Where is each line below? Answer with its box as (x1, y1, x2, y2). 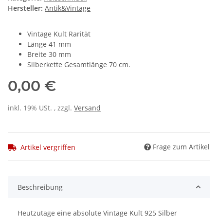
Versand (74, 103, 101, 113)
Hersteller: (8, 3, 43, 13)
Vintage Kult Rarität (27, 29, 91, 39)
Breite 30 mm (27, 50, 71, 59)
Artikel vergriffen (20, 142, 75, 152)
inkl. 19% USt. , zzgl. (8, 103, 74, 113)
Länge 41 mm (27, 39, 71, 49)
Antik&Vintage (45, 3, 91, 13)
